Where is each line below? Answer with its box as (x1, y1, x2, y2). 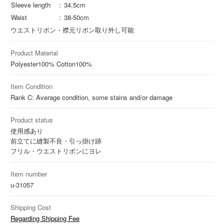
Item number (10, 168, 47, 178)
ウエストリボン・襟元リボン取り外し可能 (10, 24, 134, 34)
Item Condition (10, 81, 52, 91)
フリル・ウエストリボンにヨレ (10, 145, 101, 155)
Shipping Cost (10, 202, 51, 212)
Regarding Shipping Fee (10, 213, 79, 223)
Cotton (56, 58, 75, 68)
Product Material (10, 47, 58, 57)
